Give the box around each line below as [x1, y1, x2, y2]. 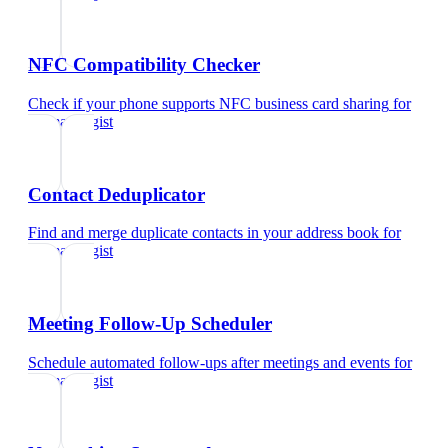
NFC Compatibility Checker [28, 54, 260, 76]
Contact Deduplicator [28, 183, 205, 205]
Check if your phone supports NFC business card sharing [28, 95, 389, 113]
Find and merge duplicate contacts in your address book [28, 224, 379, 242]
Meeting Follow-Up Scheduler [28, 313, 272, 335]
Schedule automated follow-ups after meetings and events [28, 353, 390, 371]
